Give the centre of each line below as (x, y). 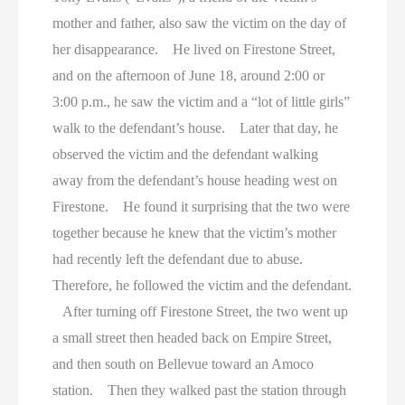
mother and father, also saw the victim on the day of (200, 23)
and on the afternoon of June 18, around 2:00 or (189, 75)
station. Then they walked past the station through (200, 390)
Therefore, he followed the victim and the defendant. (202, 285)
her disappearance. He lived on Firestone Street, (194, 49)
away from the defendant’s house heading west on (195, 180)
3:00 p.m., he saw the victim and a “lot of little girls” (202, 101)
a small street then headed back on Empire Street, (193, 337)
